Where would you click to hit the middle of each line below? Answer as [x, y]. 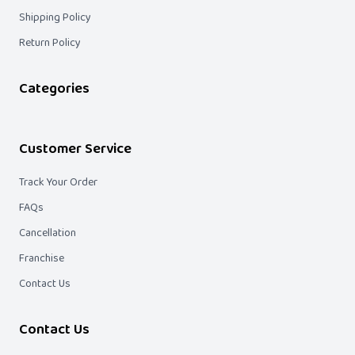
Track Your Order [58, 182]
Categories [54, 89]
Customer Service [75, 149]
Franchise [42, 258]
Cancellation [48, 233]
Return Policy [50, 43]
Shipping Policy [55, 17]
